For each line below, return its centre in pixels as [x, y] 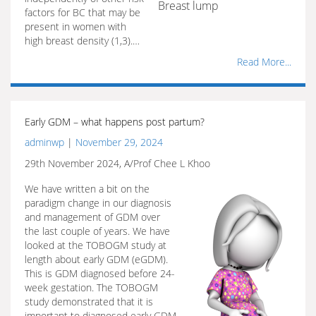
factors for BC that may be [83, 12]
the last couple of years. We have [97, 231]
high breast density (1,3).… [82, 41]
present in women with [75, 26]
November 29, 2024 [119, 142]
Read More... [264, 62]
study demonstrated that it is [89, 302]
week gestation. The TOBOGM [91, 287]
